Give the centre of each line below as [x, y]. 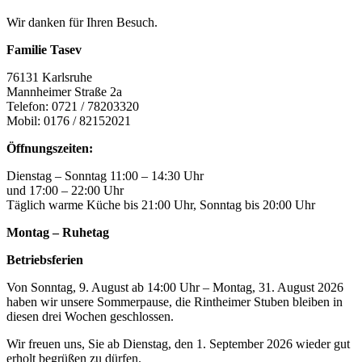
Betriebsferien [45, 260]
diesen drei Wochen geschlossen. [90, 316]
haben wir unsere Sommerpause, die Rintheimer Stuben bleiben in [175, 302]
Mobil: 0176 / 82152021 [69, 121]
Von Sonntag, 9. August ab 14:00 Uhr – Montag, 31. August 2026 [175, 287]
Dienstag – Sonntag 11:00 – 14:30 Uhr [105, 176]
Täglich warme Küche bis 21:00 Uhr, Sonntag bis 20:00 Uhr [161, 205]
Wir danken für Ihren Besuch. [82, 22]
